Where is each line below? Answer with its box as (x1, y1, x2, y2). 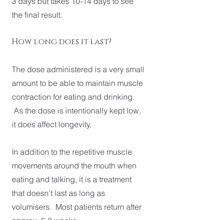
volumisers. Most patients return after (12, 202, 141, 212)
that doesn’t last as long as (12, 188, 105, 198)
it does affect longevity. (12, 119, 93, 129)
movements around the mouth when (12, 161, 137, 170)
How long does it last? (12, 36, 111, 47)
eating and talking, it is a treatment (12, 174, 132, 184)
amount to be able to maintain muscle (12, 78, 143, 88)
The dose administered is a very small (12, 64, 144, 74)
